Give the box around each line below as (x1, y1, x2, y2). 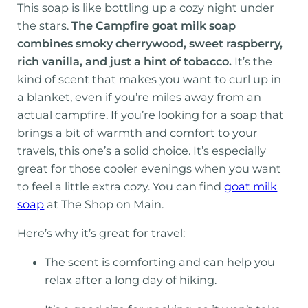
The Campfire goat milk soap (71, 18, 236, 32)
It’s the (232, 54, 273, 68)
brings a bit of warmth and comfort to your (17, 125, 258, 140)
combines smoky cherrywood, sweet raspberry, (17, 36, 283, 50)
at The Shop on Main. (44, 197, 164, 211)
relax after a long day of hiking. (45, 273, 217, 287)
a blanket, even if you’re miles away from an (17, 89, 262, 104)
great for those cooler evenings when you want (17, 161, 282, 175)
